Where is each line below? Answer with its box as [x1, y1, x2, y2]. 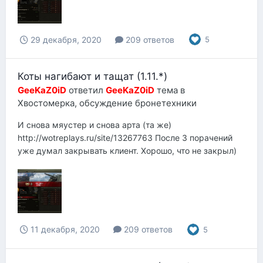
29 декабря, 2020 [31, 34, 102, 45]
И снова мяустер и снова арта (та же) [18, 120, 171, 130]
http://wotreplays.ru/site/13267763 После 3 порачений [18, 133, 232, 143]
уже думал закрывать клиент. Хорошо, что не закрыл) [18, 146, 237, 156]
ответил [66, 85, 106, 96]
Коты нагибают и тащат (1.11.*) [18, 70, 167, 83]
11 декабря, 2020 [31, 224, 100, 235]
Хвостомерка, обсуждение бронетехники [18, 97, 197, 109]
